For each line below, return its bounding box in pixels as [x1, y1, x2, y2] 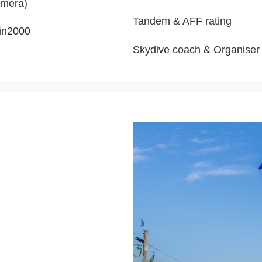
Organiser [213, 43, 260, 56]
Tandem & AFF [133, 15, 203, 27]
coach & [170, 43, 214, 56]
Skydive [133, 43, 170, 56]
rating [202, 15, 232, 27]
